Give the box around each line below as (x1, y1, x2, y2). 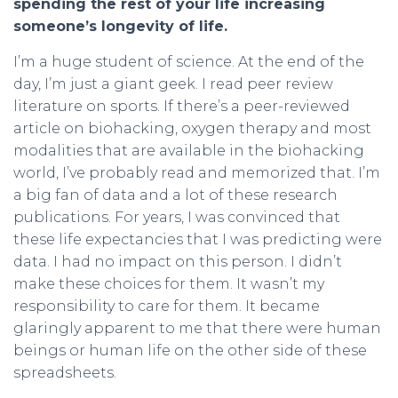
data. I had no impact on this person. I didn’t (13, 252, 342, 270)
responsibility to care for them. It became (13, 297, 320, 314)
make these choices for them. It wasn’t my (13, 275, 324, 292)
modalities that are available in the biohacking (13, 141, 364, 159)
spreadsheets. (13, 363, 116, 381)
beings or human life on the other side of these (13, 341, 367, 359)
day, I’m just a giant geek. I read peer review (13, 75, 333, 92)
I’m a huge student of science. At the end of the (13, 52, 364, 70)
